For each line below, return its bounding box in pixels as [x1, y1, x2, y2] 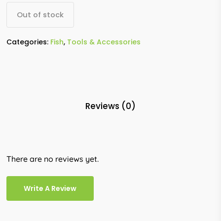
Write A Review [24, 183, 77, 193]
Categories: [6, 37, 51, 47]
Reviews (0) [85, 100, 136, 112]
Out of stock [17, 9, 64, 20]
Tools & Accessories [67, 37, 141, 47]
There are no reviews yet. [6, 153, 99, 164]
